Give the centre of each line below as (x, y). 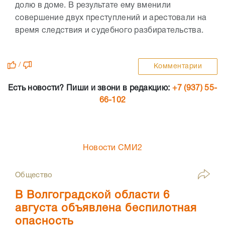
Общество (34, 175)
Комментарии (178, 67)
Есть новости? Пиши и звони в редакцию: (90, 88)
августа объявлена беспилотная (106, 208)
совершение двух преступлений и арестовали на (111, 18)
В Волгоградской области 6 (92, 195)
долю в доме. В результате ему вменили (93, 6)
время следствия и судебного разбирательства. (110, 31)
